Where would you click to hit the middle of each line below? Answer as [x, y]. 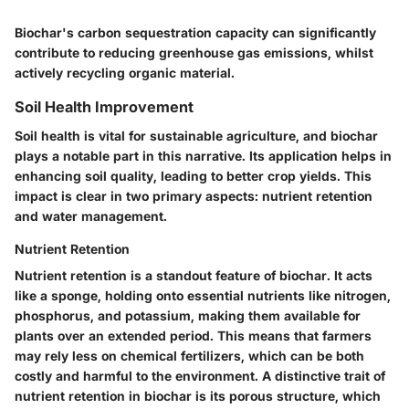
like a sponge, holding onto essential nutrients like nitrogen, [203, 295]
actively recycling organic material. [125, 72]
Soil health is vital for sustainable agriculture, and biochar [196, 135]
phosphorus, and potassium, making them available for [188, 315]
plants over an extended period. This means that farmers [193, 335]
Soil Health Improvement [104, 106]
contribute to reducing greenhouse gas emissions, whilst [194, 52]
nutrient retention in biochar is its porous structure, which [198, 395]
